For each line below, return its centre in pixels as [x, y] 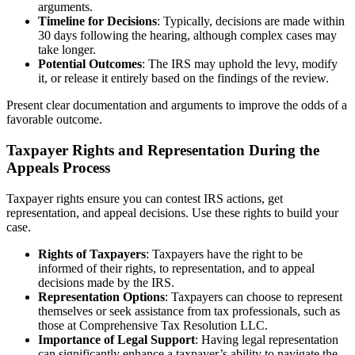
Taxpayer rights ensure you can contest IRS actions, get [145, 198]
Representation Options [101, 296]
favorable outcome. [54, 120]
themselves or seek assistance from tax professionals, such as [189, 311]
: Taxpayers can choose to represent [254, 296]
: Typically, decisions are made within [251, 21]
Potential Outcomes [90, 64]
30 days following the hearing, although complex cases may [187, 36]
